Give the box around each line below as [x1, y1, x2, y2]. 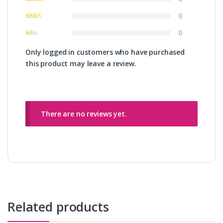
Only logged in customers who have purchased [25, 47, 185, 57]
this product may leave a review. [25, 59, 136, 68]
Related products [7, 198, 109, 215]
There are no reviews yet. [41, 109, 127, 118]
